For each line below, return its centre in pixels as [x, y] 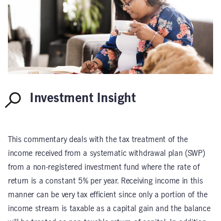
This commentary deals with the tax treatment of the [98, 140]
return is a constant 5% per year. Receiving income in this [106, 181]
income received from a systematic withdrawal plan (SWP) [107, 153]
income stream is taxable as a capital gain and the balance [109, 209]
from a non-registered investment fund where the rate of [104, 167]
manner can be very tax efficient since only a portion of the [108, 195]
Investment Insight [83, 98]
